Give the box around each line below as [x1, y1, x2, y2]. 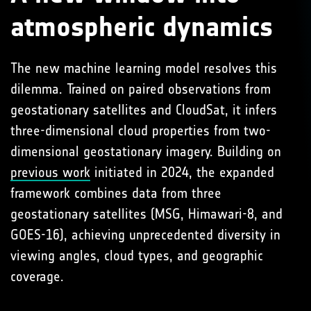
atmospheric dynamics [10, 10, 273, 44]
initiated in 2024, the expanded [90, 163, 274, 180]
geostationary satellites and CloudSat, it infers [10, 101, 277, 118]
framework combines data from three [10, 184, 221, 201]
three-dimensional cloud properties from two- [10, 121, 271, 139]
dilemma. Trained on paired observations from [10, 80, 271, 97]
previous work [10, 163, 90, 180]
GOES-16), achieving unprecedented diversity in [10, 226, 280, 243]
